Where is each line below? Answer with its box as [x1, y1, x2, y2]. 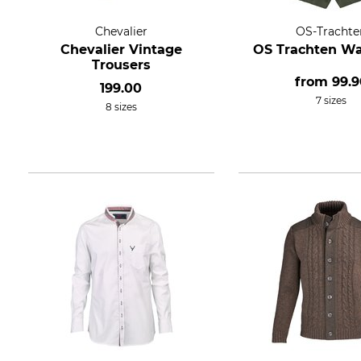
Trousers [91, 57, 151, 73]
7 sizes [316, 94, 347, 106]
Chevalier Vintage [60, 42, 182, 57]
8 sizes [105, 101, 137, 113]
